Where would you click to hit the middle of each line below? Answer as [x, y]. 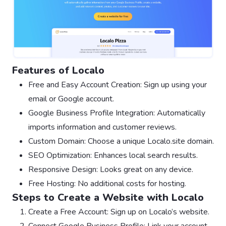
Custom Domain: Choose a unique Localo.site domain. [121, 141]
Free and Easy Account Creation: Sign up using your [118, 84]
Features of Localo [58, 70]
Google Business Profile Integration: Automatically [117, 113]
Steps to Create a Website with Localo [108, 197]
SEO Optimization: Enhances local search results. [113, 155]
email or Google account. [71, 99]
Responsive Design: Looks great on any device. [111, 169]
